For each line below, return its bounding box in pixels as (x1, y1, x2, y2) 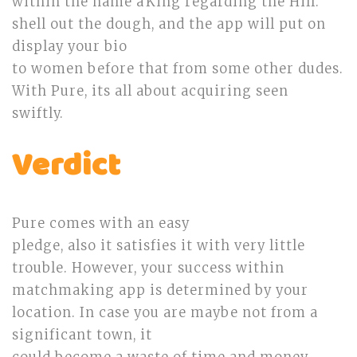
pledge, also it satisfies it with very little (12, 237, 305, 254)
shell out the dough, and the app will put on (12, 16, 326, 33)
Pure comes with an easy (12, 215, 190, 232)
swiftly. (12, 105, 64, 122)
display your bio (12, 38, 127, 55)
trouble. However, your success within (12, 260, 284, 277)
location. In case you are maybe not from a (12, 304, 318, 321)
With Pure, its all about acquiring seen (12, 83, 288, 100)
